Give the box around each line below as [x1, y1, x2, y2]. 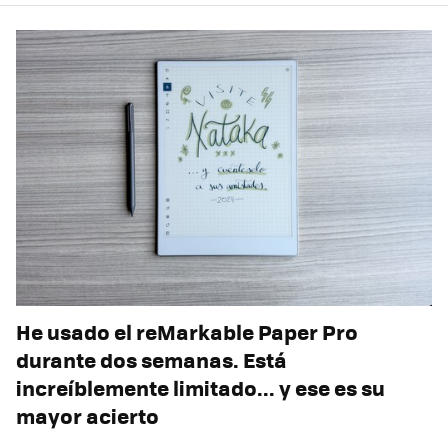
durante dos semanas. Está [16, 343, 287, 375]
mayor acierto [16, 399, 159, 431]
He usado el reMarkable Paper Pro [16, 315, 358, 347]
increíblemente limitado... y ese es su [16, 371, 385, 403]
